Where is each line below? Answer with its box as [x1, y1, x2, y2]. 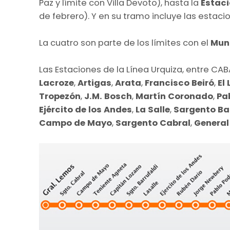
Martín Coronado [136, 90, 213, 102]
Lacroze [39, 76, 74, 89]
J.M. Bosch [84, 90, 132, 102]
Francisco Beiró [145, 76, 214, 89]
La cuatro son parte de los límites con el [39, 36, 210, 49]
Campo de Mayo [39, 117, 112, 129]
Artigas [78, 76, 111, 89]
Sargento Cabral [116, 117, 190, 129]
